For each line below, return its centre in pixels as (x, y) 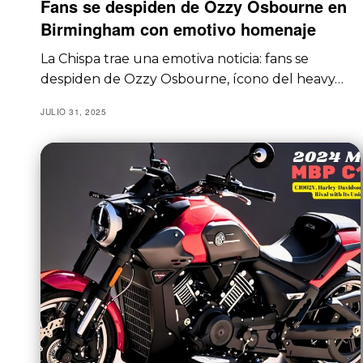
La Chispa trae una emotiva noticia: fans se (175, 58)
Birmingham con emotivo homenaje (178, 28)
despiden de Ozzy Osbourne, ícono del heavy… (192, 79)
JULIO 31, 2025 (73, 111)
